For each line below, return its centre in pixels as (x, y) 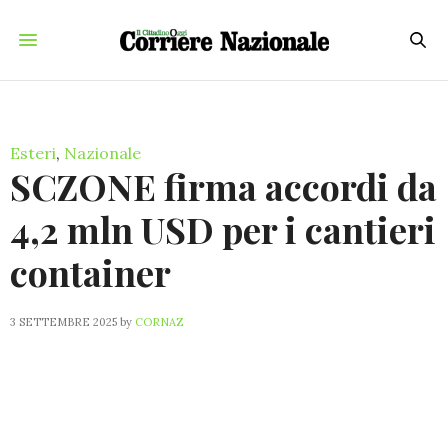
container (90, 272)
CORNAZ (159, 322)
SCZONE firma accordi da (223, 186)
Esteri (33, 153)
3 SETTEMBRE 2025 (63, 322)
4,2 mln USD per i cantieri (223, 229)
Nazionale (102, 153)
